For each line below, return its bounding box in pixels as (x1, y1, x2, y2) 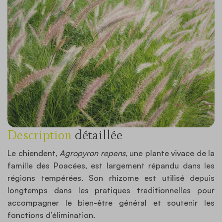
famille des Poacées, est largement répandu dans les (7, 160, 215, 170)
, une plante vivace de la (125, 148, 215, 158)
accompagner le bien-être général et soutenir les (7, 197, 215, 208)
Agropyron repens (59, 148, 125, 158)
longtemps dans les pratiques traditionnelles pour (7, 185, 215, 195)
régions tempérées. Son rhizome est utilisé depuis (7, 172, 215, 183)
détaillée (72, 126, 122, 143)
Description (7, 126, 72, 143)
